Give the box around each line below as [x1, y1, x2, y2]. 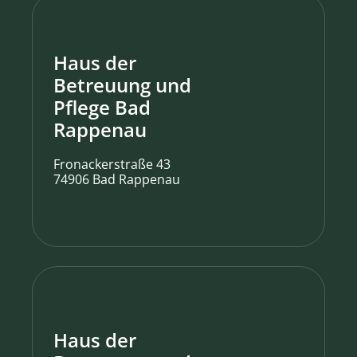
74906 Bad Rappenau [53, 170, 180, 188]
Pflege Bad [53, 93, 151, 120]
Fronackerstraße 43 [53, 155, 171, 173]
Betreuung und [53, 71, 191, 98]
